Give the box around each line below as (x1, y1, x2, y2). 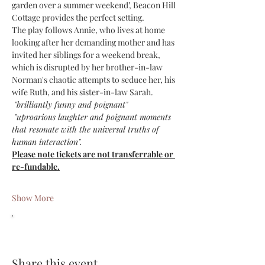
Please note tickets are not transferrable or (12, 148, 175, 160)
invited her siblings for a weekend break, (12, 49, 162, 61)
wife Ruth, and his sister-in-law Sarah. (12, 86, 153, 98)
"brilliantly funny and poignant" (12, 99, 128, 111)
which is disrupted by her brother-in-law (12, 62, 164, 73)
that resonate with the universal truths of (12, 124, 161, 135)
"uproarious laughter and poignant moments (12, 111, 173, 123)
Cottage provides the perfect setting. (12, 12, 144, 24)
